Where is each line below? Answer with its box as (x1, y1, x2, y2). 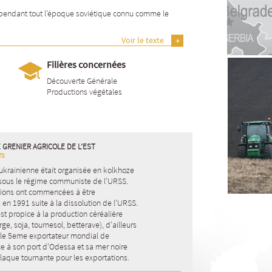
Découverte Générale (47, 75, 117, 86)
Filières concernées (47, 58, 126, 70)
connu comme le (111, 8, 169, 19)
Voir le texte (121, 35, 164, 46)
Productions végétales (47, 86, 122, 97)
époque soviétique (47, 8, 111, 19)
